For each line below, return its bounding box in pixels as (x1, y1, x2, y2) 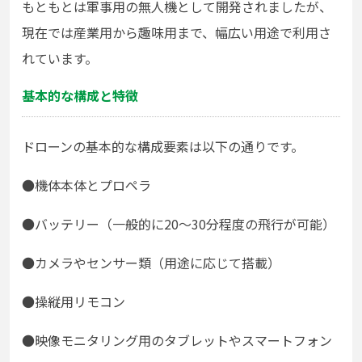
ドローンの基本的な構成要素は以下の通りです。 (22, 137, 304, 157)
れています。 (22, 48, 98, 69)
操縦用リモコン (35, 292, 125, 312)
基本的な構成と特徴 (22, 86, 138, 106)
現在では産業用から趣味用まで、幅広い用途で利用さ (22, 23, 331, 43)
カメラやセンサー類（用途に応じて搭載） (35, 253, 280, 273)
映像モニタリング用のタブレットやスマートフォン (35, 330, 332, 351)
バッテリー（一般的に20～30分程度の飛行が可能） (35, 214, 335, 234)
